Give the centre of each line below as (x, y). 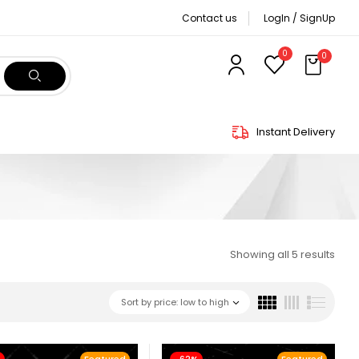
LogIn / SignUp (299, 18)
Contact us (210, 18)
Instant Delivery (296, 131)
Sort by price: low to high (175, 302)
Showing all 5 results (282, 254)
